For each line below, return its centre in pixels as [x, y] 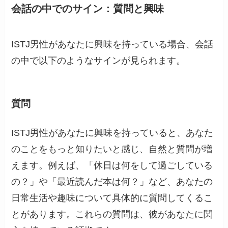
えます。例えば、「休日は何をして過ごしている [112, 166]
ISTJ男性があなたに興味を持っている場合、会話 [112, 44]
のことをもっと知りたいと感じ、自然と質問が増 [112, 149]
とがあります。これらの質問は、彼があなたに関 [112, 215]
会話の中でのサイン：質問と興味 [88, 9]
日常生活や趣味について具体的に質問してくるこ [112, 198]
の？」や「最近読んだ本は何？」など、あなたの [112, 182]
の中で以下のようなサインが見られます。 [98, 60]
